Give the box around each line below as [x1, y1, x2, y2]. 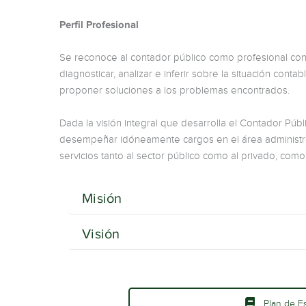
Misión [82, 190, 122, 206]
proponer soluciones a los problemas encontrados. [59, 84, 290, 96]
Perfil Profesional [59, 18, 139, 30]
